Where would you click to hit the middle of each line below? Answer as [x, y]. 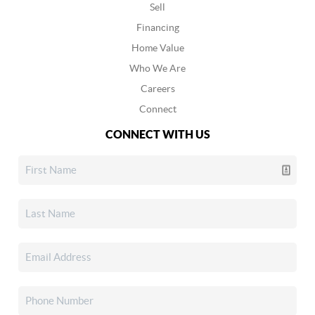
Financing [157, 27]
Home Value [157, 47]
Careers [157, 88]
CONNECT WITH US [157, 134]
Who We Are [157, 68]
